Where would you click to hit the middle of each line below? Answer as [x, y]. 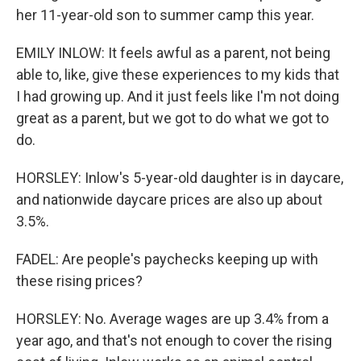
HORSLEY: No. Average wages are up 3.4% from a [172, 319]
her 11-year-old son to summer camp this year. [165, 15]
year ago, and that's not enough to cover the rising [174, 340]
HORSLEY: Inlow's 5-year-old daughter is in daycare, [180, 178]
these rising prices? [79, 281]
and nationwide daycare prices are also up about [169, 199]
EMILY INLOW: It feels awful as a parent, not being [173, 53]
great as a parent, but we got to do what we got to [172, 118]
